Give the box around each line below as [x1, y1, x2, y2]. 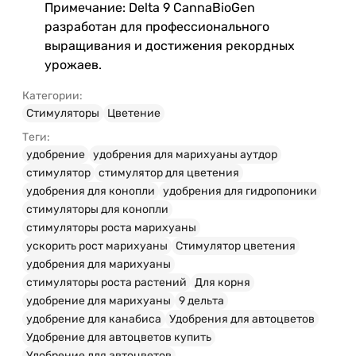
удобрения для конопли [26, 184, 155, 198]
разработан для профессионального [44, 18, 269, 34]
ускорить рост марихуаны [26, 238, 168, 253]
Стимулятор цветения [176, 238, 296, 253]
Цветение [107, 106, 161, 120]
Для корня [195, 275, 250, 289]
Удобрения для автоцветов [169, 311, 315, 326]
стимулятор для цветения [99, 165, 239, 180]
